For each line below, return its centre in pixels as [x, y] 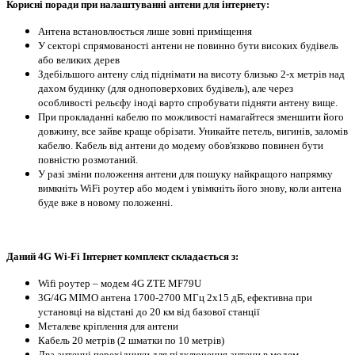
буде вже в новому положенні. [105, 202]
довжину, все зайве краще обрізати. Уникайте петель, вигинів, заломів [193, 131]
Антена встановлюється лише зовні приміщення [145, 31]
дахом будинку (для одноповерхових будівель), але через [166, 88]
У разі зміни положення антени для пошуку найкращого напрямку [185, 174]
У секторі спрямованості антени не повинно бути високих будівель [188, 45]
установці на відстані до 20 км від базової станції [149, 311]
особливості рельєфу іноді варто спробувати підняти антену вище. [188, 102]
